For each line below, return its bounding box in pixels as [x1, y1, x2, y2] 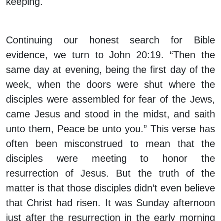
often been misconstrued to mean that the [6, 138, 215, 149]
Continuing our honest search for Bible [6, 35, 215, 46]
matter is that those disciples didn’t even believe [6, 183, 215, 194]
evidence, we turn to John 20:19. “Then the [6, 49, 215, 61]
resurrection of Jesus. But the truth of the [6, 168, 215, 179]
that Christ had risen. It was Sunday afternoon [6, 197, 215, 209]
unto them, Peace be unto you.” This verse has [6, 123, 215, 135]
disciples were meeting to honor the [6, 153, 215, 164]
